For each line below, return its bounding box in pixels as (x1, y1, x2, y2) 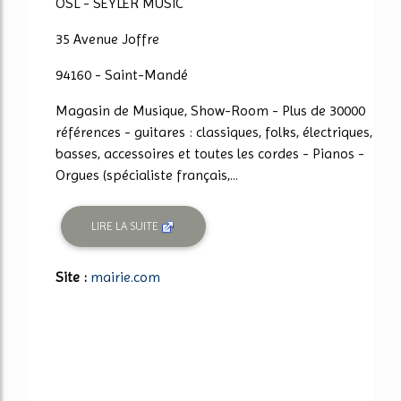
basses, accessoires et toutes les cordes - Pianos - (55, 144, 364, 162)
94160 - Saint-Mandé (55, 65, 188, 83)
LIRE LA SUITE (91, 219, 162, 234)
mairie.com (90, 268, 160, 286)
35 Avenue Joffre (55, 30, 159, 47)
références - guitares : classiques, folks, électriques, (55, 123, 372, 141)
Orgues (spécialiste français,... (55, 166, 238, 183)
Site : (55, 268, 90, 286)
